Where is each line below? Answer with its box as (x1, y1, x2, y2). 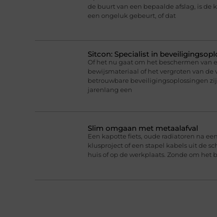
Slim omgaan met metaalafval (87, 124, 198, 133)
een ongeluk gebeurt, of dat (87, 11, 176, 19)
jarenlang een (87, 86, 132, 94)
